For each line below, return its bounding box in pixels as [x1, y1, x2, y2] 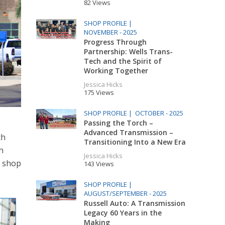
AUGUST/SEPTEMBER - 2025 [84, 189, 167, 198]
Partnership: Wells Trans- [84, 47, 173, 56]
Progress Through [84, 37, 147, 47]
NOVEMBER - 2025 [84, 28, 138, 37]
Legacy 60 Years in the [84, 208, 162, 217]
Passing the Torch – [84, 118, 154, 128]
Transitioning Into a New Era [84, 137, 186, 147]
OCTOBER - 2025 [135, 108, 184, 118]
